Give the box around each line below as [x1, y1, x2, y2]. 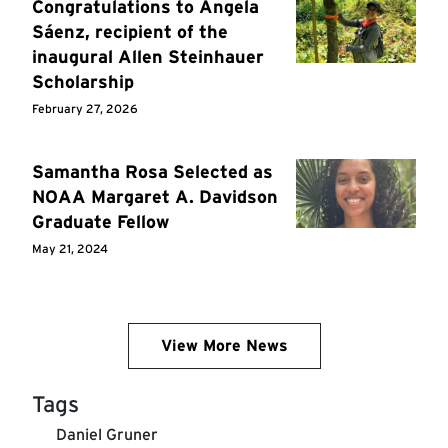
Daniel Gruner [56, 425, 158, 445]
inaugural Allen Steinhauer [32, 46, 264, 68]
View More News [160, 336, 288, 356]
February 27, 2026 [32, 101, 138, 117]
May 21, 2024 [32, 241, 108, 257]
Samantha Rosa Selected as [32, 161, 273, 183]
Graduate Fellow [32, 211, 169, 233]
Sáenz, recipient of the [32, 21, 228, 43]
